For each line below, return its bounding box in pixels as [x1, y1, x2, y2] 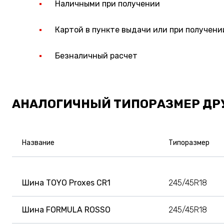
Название [22, 138, 54, 147]
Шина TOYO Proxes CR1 [22, 177, 110, 187]
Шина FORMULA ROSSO [22, 204, 110, 214]
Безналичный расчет [55, 50, 137, 60]
